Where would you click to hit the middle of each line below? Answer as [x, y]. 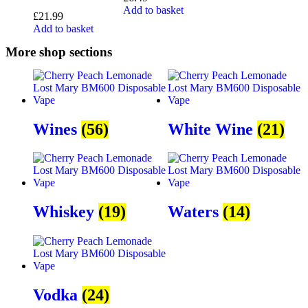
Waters [195, 212]
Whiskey [66, 212]
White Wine [212, 129]
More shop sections [59, 52]
